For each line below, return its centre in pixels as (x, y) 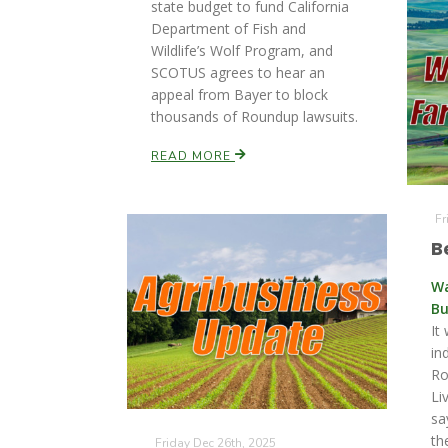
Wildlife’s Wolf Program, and (242, 50)
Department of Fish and (228, 28)
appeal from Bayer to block (239, 94)
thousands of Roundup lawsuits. (254, 116)
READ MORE (193, 156)
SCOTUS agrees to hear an (238, 72)
